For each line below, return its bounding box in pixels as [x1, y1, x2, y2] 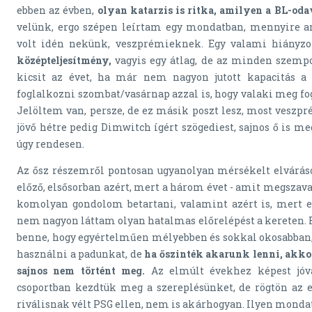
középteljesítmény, [17, 54, 111, 68]
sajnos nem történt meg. [17, 264, 146, 278]
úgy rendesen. [17, 137, 84, 151]
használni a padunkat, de [17, 247, 145, 261]
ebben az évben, [17, 3, 97, 17]
